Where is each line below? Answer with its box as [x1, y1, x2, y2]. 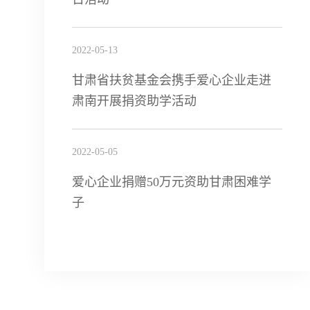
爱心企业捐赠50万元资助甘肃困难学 [71, 175, 271, 189]
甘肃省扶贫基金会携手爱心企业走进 [71, 73, 271, 87]
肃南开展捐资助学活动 [71, 94, 197, 108]
